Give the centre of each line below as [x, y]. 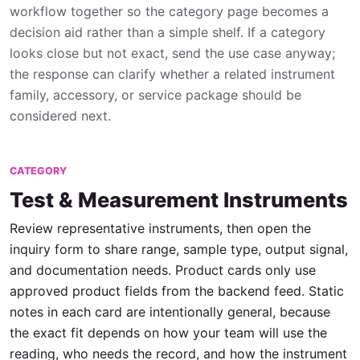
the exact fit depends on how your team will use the [168, 332]
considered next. [60, 115]
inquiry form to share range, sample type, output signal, [179, 249]
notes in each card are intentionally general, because [170, 311]
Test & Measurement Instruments [179, 199]
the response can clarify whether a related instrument [172, 74]
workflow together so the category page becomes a [169, 11]
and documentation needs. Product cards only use [163, 270]
